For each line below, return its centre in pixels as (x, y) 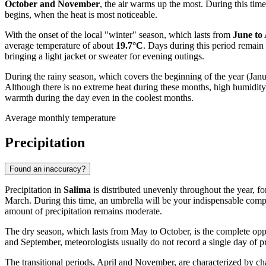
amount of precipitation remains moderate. (83, 211)
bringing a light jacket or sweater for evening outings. (104, 56)
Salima (77, 190)
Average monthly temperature (60, 118)
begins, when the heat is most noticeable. (81, 14)
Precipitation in (34, 190)
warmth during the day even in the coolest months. (99, 97)
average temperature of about (60, 45)
